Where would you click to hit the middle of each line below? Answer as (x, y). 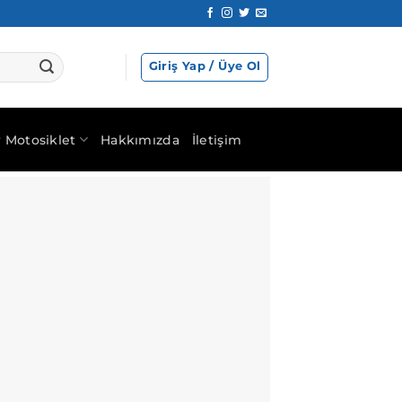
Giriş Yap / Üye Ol (205, 66)
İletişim (217, 140)
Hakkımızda (140, 140)
